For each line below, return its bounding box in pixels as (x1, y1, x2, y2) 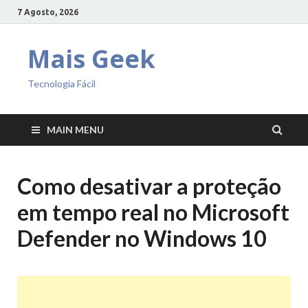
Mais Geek (27, 42, 155, 76)
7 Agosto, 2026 (17, 7, 78, 16)
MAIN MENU (47, 124, 104, 135)
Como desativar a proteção (17, 173, 281, 199)
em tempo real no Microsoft (17, 199, 289, 225)
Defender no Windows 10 (17, 225, 267, 252)
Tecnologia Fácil (27, 78, 96, 89)
